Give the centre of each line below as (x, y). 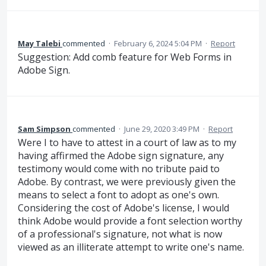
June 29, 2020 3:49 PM (162, 129)
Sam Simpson (44, 129)
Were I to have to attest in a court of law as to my (127, 143)
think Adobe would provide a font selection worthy (130, 221)
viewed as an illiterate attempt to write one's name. (131, 247)
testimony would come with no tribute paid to (119, 169)
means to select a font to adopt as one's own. (118, 195)
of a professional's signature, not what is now (120, 234)
